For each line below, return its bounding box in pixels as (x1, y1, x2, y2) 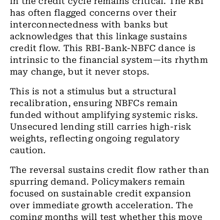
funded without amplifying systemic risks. (10, 110, 198, 120)
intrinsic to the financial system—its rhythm (10, 55, 208, 65)
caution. (10, 145, 46, 155)
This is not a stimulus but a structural (10, 86, 176, 96)
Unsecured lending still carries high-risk (10, 122, 192, 132)
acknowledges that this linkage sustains (10, 31, 187, 41)
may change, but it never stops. (10, 67, 150, 77)
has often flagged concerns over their (10, 8, 177, 18)
